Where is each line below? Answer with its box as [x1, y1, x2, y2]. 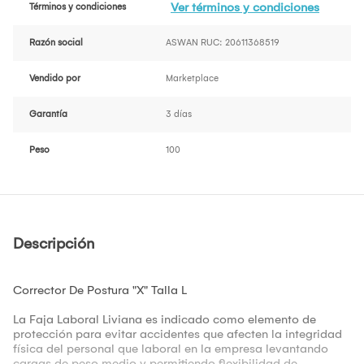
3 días [166, 109, 192, 120]
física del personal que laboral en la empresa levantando [13, 341, 328, 357]
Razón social [29, 37, 83, 49]
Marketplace [166, 73, 219, 84]
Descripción [13, 235, 94, 253]
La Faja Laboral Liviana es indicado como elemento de [13, 312, 316, 327]
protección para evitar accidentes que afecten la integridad [13, 327, 342, 342]
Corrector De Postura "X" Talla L [13, 283, 187, 298]
